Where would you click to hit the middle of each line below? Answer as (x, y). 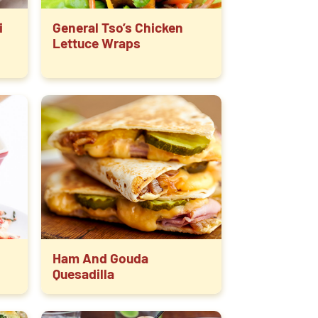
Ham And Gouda (101, 258)
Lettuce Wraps (97, 43)
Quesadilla (84, 274)
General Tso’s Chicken (118, 28)
